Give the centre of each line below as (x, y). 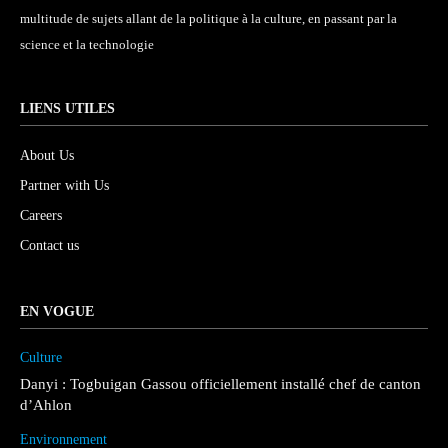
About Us (47, 156)
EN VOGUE (57, 312)
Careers (41, 216)
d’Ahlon (46, 405)
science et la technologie (87, 45)
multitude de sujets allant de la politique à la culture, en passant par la (208, 19)
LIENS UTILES (67, 109)
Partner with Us (64, 186)
